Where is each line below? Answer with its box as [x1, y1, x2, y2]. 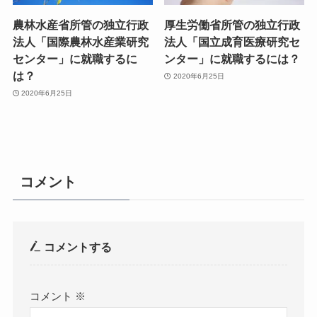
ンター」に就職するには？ [164, 52, 301, 66]
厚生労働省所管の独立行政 [164, 18, 301, 32]
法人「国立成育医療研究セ [164, 35, 301, 49]
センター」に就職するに [12, 52, 137, 66]
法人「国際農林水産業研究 [12, 35, 149, 49]
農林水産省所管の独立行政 [12, 18, 149, 32]
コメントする [41, 241, 113, 254]
